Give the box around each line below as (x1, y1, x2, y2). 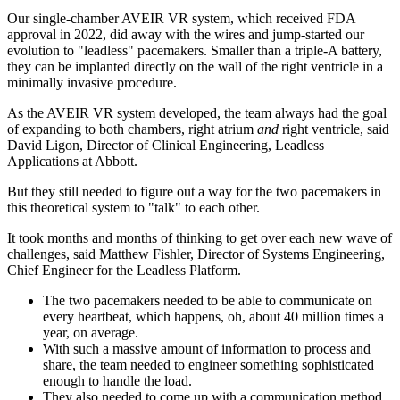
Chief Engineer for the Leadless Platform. (7, 262, 241, 278)
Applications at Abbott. (7, 153, 137, 169)
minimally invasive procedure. (7, 74, 177, 90)
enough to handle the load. (43, 372, 192, 388)
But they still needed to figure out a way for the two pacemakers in (7, 183, 381, 199)
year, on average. (43, 324, 138, 340)
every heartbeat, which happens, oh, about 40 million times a (43, 308, 384, 324)
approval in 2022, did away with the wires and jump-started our (7, 26, 364, 42)
